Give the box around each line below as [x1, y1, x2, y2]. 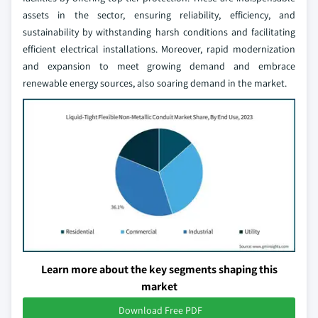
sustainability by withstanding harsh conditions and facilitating [23, 25, 295, 38]
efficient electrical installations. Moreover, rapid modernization [23, 42, 295, 55]
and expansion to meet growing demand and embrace [23, 59, 295, 72]
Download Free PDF [119, 303, 202, 317]
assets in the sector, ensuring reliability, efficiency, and [23, 8, 295, 21]
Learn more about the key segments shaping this [40, 261, 278, 277]
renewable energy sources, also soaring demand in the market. [23, 76, 287, 89]
